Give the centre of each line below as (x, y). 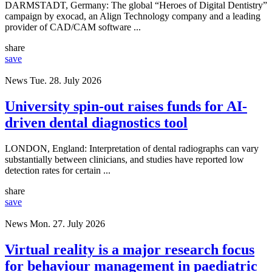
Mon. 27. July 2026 (67, 223)
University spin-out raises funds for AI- (126, 106)
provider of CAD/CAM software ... (73, 27)
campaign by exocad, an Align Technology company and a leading (133, 16)
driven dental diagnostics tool (96, 122)
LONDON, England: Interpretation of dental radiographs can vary (132, 148)
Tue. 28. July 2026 (66, 80)
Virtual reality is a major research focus (130, 249)
